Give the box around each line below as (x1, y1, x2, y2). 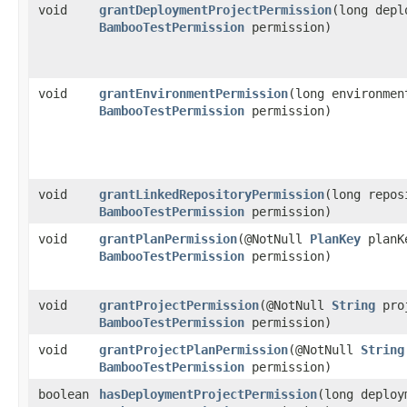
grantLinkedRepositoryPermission (99, 186, 324, 202)
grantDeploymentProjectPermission (99, 2, 332, 17)
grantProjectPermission (99, 297, 259, 313)
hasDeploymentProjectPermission (99, 386, 317, 402)
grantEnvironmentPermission (99, 85, 288, 101)
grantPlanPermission (99, 231, 237, 246)
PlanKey (310, 231, 361, 246)
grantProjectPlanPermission (99, 342, 288, 357)
